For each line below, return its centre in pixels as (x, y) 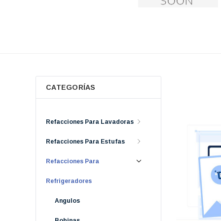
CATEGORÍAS (71, 87)
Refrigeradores (69, 181)
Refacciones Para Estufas (85, 141)
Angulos (67, 201)
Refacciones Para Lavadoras (90, 122)
